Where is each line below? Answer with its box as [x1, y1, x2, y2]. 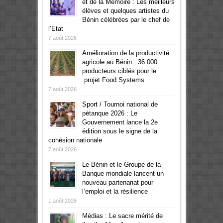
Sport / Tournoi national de [82, 100, 158, 108]
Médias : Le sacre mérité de [82, 212, 163, 220]
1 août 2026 [48, 197, 77, 204]
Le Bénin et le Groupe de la [82, 160, 161, 168]
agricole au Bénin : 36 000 [82, 58, 157, 66]
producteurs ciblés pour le [82, 67, 156, 75]
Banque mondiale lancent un [82, 169, 164, 177]
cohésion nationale [48, 136, 102, 144]
